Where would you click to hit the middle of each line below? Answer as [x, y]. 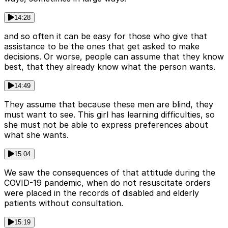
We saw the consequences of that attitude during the [110, 173]
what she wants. [36, 135]
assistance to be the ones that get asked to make [102, 47]
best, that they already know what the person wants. [110, 67]
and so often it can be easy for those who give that [106, 36]
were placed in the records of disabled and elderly [102, 193]
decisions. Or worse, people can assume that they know [114, 57]
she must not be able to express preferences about [106, 125]
